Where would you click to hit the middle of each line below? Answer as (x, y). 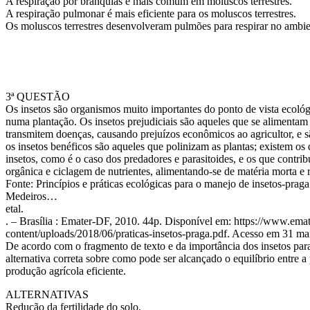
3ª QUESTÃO (38, 97)
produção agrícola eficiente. (66, 271)
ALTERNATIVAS (47, 294)
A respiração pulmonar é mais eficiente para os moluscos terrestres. (151, 13)
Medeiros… (31, 196)
